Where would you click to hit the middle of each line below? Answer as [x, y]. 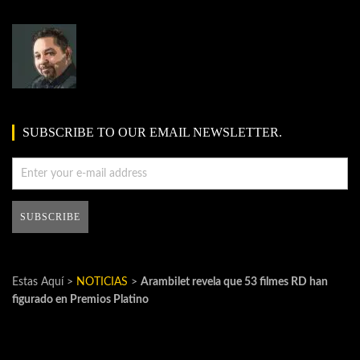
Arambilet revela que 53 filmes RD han [234, 282]
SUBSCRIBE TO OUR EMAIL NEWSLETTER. [152, 132]
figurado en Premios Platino [80, 300]
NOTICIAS [102, 282]
